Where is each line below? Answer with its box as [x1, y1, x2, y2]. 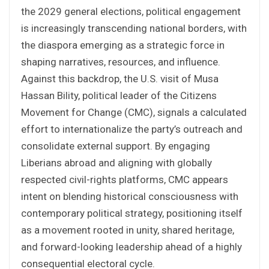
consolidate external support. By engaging [21, 139, 210, 152]
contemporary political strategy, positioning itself [21, 207, 243, 219]
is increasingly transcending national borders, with [21, 22, 247, 34]
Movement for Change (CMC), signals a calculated [21, 106, 247, 118]
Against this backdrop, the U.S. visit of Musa [21, 72, 219, 85]
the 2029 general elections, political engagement [21, 5, 241, 17]
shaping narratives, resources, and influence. [21, 55, 220, 68]
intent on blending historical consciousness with [21, 190, 238, 202]
